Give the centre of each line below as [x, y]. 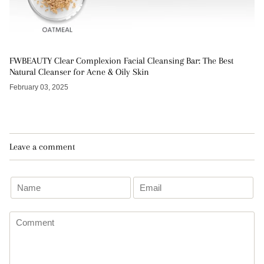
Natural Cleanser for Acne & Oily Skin [79, 72]
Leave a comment [42, 146]
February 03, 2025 [39, 87]
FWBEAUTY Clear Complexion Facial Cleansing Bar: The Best [121, 60]
